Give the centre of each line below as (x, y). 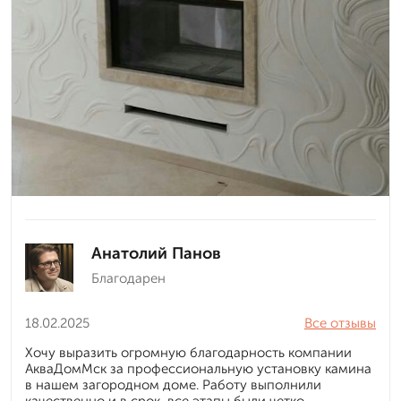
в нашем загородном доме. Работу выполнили (173, 385)
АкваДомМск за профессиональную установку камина (198, 369)
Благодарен (128, 279)
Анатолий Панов (156, 254)
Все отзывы (340, 324)
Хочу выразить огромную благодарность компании (188, 353)
